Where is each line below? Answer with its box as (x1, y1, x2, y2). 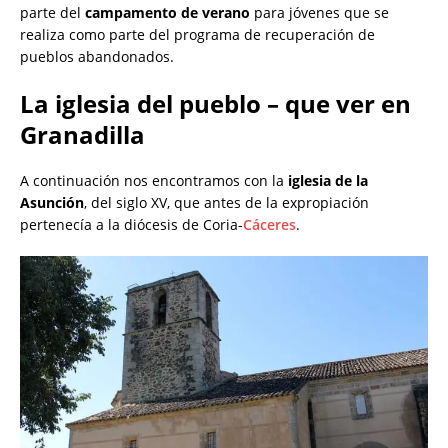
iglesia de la (288, 171, 368, 191)
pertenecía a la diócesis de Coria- (20, 215, 243, 235)
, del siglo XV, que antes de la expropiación (84, 193, 369, 213)
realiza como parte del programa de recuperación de (20, 25, 375, 45)
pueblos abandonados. (20, 47, 174, 67)
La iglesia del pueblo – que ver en (20, 87, 411, 121)
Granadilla (20, 118, 145, 152)
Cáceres (243, 215, 296, 235)
